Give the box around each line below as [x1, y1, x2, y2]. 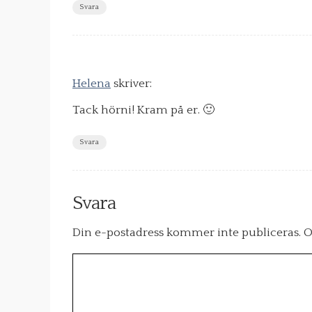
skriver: [114, 77, 152, 91]
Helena [72, 77, 111, 91]
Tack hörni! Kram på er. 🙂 [72, 104, 214, 117]
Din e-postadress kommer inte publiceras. [72, 226, 301, 240]
